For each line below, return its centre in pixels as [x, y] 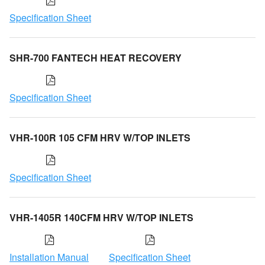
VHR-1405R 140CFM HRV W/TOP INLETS [101, 217]
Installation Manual [49, 257]
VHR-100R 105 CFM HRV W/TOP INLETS [100, 137]
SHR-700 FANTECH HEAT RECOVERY [96, 57]
